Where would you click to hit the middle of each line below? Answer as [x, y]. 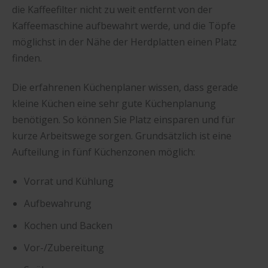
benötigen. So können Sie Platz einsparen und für [124, 119]
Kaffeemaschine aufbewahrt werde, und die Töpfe [124, 25]
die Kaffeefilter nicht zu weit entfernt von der [112, 9]
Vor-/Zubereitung [64, 248]
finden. [27, 58]
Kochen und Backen [68, 226]
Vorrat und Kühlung [69, 182]
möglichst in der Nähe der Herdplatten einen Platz [124, 42]
